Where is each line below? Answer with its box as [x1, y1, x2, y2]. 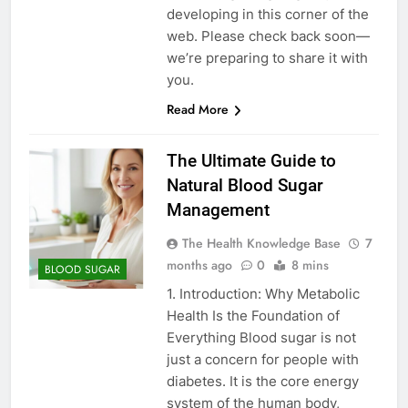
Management [166, 199, 270, 221]
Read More [166, 100, 229, 119]
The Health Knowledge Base [181, 234, 341, 253]
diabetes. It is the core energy [166, 372, 359, 391]
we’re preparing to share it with [166, 49, 368, 67]
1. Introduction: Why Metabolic [166, 285, 360, 303]
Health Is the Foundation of [166, 307, 340, 325]
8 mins [291, 256, 329, 275]
